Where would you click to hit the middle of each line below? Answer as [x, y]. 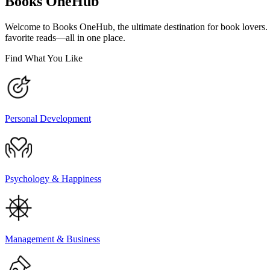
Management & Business [52, 239]
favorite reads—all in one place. [65, 37]
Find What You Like [44, 58]
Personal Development [48, 118]
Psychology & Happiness [53, 178]
